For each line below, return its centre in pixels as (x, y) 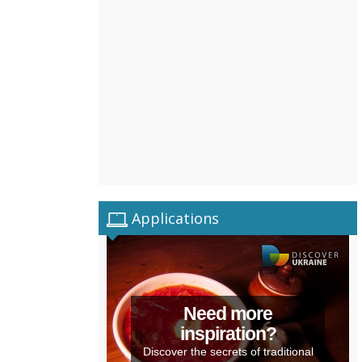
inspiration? (228, 334)
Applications (173, 218)
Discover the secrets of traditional (228, 351)
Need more (228, 314)
